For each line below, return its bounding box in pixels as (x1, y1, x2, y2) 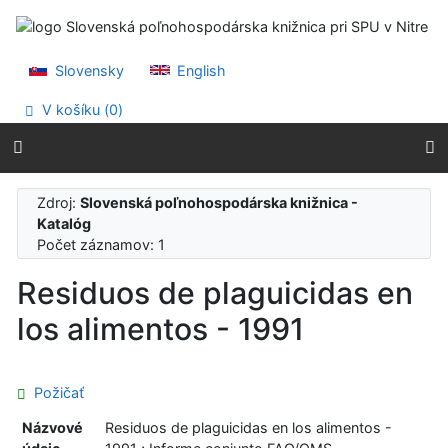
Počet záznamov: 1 (37, 235, 174, 253)
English (173, 62, 227, 79)
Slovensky (51, 62, 125, 79)
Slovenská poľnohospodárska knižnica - (80, 193, 359, 211)
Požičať (26, 384, 84, 402)
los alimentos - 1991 (17, 311, 304, 348)
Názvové (21, 419, 83, 436)
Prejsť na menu (39, 22, 138, 39)
